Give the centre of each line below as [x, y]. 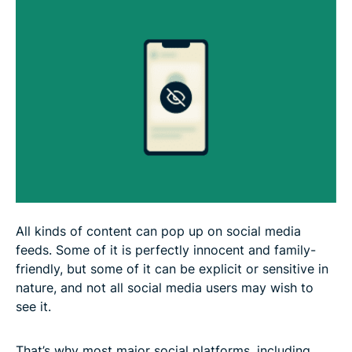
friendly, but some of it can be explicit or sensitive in [172, 268]
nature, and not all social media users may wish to [165, 287]
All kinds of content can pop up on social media [158, 231]
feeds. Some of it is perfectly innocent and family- [166, 249]
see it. [33, 306]
